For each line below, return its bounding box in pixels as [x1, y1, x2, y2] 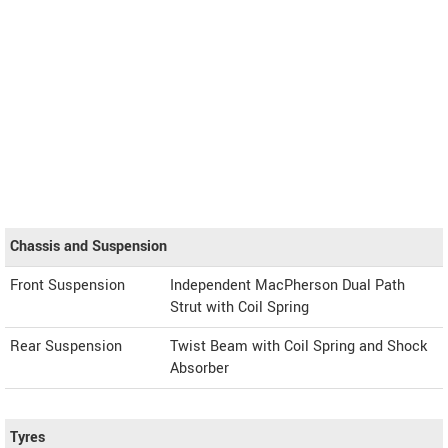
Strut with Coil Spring [170, 297, 309, 319]
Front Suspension [10, 275, 125, 297]
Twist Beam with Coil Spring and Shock [170, 336, 427, 358]
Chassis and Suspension [10, 236, 167, 258]
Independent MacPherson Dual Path [170, 275, 405, 297]
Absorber [170, 358, 229, 380]
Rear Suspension [10, 336, 122, 358]
